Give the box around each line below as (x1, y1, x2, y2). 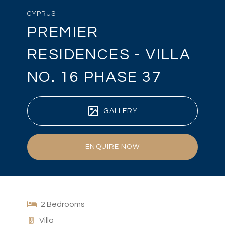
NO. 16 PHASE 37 (27, 69, 162, 85)
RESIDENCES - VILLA (27, 47, 191, 63)
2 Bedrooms (41, 200, 85, 209)
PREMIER (27, 24, 99, 40)
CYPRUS (27, 10, 56, 18)
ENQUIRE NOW (85, 143, 140, 151)
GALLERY (103, 107, 138, 115)
